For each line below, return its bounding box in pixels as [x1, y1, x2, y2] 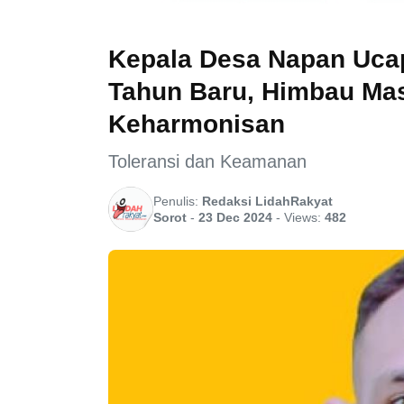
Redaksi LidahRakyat [202, 193, 333, 208]
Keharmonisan [108, 109, 285, 138]
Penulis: [153, 193, 202, 208]
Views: [284, 209, 325, 225]
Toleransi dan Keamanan [108, 151, 307, 171]
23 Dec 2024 [198, 209, 272, 225]
